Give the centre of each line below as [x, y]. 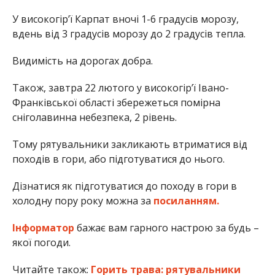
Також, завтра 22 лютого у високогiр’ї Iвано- [120, 88]
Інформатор [43, 228]
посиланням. [186, 201]
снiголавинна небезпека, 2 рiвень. [94, 118]
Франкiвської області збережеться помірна [116, 103]
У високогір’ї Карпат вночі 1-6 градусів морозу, [125, 19]
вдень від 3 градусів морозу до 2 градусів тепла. [129, 34]
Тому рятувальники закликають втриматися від [130, 145]
